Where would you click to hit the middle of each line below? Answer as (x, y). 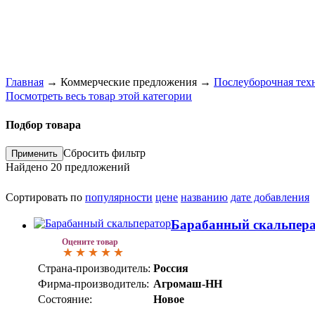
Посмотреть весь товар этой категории (99, 96)
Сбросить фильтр (104, 153)
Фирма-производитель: (94, 284)
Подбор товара (43, 125)
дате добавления (270, 198)
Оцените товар (90, 242)
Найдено (28, 167)
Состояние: (65, 300)
